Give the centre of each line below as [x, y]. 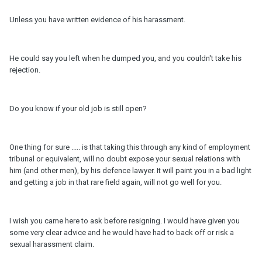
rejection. [25, 70]
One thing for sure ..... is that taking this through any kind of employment [130, 147]
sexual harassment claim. [52, 244]
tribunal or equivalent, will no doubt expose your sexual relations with [125, 159]
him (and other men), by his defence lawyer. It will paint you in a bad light [130, 171]
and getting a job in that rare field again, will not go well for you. [116, 182]
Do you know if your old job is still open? [78, 109]
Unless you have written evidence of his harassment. [97, 20]
